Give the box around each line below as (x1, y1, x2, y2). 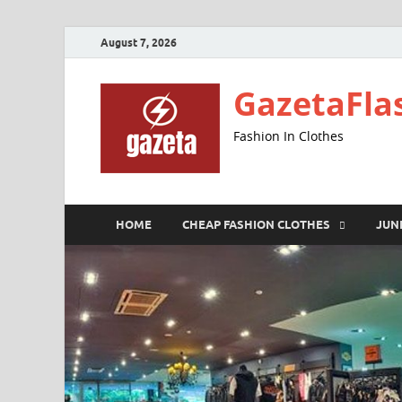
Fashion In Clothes (233, 127, 344, 144)
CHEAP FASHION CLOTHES (182, 217, 330, 232)
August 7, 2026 (100, 35, 177, 49)
